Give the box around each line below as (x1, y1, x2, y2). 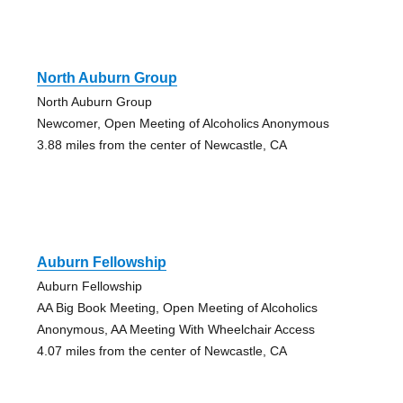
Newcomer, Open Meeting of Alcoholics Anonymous (36, 116, 329, 131)
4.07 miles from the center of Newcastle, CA (36, 344, 287, 359)
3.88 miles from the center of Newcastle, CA (36, 138, 287, 153)
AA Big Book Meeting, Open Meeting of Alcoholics (36, 300, 318, 316)
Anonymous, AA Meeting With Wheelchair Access (36, 322, 315, 337)
